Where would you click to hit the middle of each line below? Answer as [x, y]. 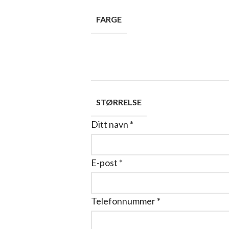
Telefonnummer [124, 201]
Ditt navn [110, 124]
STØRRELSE [119, 102]
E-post [105, 163]
